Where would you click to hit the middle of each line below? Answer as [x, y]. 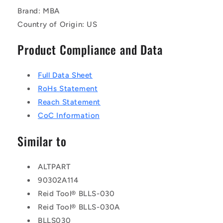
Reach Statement [69, 102]
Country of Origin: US [57, 24]
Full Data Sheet [65, 75]
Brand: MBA [39, 11]
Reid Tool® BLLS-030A [79, 207]
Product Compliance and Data [90, 50]
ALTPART [54, 167]
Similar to [42, 141]
